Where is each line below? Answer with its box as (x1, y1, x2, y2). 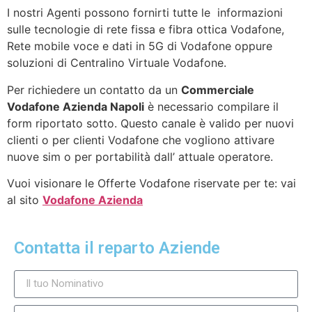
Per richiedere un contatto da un (7, 82, 181, 97)
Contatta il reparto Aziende (14, 237, 220, 258)
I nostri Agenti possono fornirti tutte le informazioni (7, 6, 283, 20)
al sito (7, 193, 42, 208)
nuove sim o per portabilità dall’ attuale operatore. (7, 149, 273, 164)
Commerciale (181, 82, 254, 97)
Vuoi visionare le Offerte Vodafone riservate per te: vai (7, 176, 296, 191)
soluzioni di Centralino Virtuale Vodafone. (7, 56, 226, 70)
